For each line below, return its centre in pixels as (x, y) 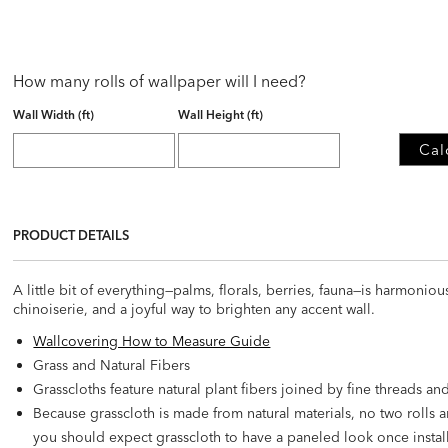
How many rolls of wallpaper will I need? (160, 80)
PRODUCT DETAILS (71, 234)
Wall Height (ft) (221, 114)
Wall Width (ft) (54, 114)
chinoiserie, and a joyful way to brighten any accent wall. (194, 308)
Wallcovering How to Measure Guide (152, 340)
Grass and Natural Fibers (112, 364)
